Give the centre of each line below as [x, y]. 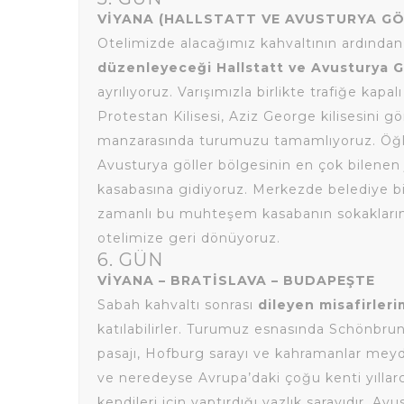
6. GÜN [130, 260]
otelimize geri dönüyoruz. [189, 238]
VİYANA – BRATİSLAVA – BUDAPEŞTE [236, 280]
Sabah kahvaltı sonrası [178, 305]
